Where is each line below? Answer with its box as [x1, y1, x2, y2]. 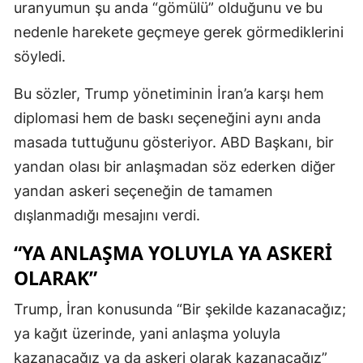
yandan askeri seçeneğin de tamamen [14, 181, 273, 199]
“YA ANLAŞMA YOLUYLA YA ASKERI [14, 239, 332, 266]
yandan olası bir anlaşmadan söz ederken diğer [14, 157, 335, 175]
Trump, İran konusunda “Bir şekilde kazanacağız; [14, 300, 346, 318]
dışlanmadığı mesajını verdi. [14, 206, 200, 224]
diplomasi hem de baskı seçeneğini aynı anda [14, 109, 321, 126]
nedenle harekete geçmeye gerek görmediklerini [14, 23, 344, 41]
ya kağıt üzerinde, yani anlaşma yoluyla [14, 324, 280, 342]
